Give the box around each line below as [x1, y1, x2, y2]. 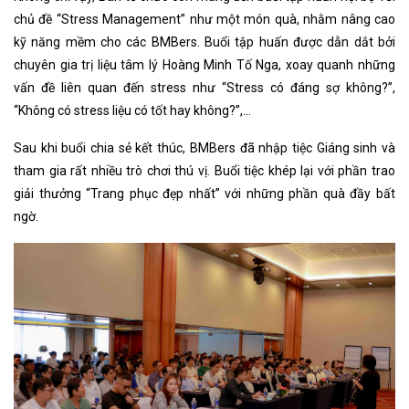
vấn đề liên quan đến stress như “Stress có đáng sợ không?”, [14, 79, 395, 95]
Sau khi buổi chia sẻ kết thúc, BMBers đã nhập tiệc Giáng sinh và [14, 140, 395, 155]
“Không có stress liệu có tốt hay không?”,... [14, 102, 251, 118]
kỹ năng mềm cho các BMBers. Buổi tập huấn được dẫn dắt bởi [14, 34, 395, 49]
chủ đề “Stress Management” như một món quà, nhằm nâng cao [14, 11, 395, 26]
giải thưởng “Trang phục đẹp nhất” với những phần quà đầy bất [14, 185, 395, 201]
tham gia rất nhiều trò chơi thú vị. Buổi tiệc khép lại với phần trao [14, 163, 395, 178]
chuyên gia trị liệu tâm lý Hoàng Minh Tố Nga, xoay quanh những [14, 57, 395, 72]
